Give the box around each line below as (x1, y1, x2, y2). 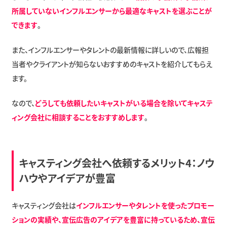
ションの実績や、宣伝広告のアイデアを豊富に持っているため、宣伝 (11, 214, 215, 224)
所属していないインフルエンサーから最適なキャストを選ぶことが (11, 5, 212, 16)
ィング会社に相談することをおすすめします (11, 111, 144, 122)
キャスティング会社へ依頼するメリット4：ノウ (18, 155, 214, 170)
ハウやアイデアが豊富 (18, 170, 116, 185)
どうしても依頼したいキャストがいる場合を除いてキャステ (34, 97, 213, 108)
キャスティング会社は (11, 200, 76, 210)
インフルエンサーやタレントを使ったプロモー (75, 200, 214, 210)
